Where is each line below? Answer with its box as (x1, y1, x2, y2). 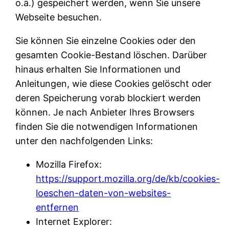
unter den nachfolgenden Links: (15, 135, 153, 147)
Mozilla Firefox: (36, 159, 102, 170)
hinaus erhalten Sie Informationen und (15, 64, 181, 75)
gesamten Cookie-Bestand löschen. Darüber (15, 50, 208, 61)
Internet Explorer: (36, 216, 112, 227)
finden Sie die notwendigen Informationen (15, 121, 198, 132)
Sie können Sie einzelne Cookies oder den (15, 35, 196, 47)
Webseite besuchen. (15, 12, 102, 23)
